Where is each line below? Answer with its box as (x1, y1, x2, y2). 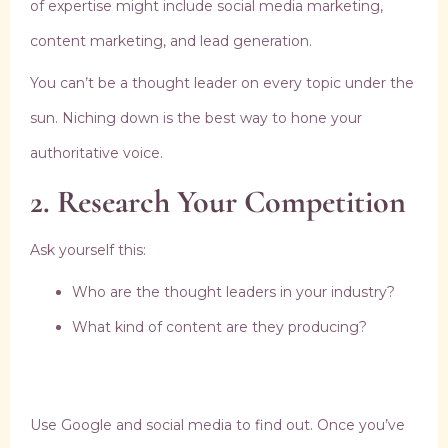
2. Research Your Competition (30, 182, 406, 222)
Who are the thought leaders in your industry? (72, 283, 395, 302)
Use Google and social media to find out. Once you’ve (30, 416, 405, 435)
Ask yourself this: (30, 241, 146, 260)
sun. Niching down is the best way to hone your (30, 109, 362, 128)
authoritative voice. (30, 144, 163, 163)
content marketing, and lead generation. (30, 32, 312, 51)
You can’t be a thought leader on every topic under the (30, 74, 414, 93)
